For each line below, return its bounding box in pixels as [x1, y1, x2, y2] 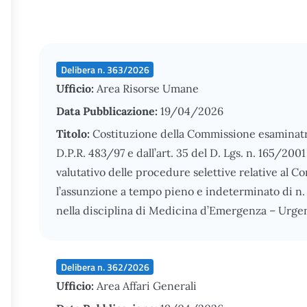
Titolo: [56, 127, 93, 140]
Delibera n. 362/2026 [60, 259, 149, 274]
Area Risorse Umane [97, 82, 199, 95]
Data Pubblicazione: [56, 104, 160, 118]
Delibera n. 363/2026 [60, 62, 149, 77]
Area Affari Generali [97, 279, 197, 293]
